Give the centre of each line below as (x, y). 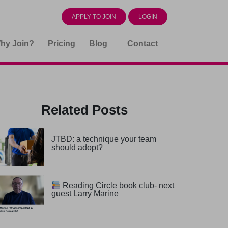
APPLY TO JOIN (94, 17)
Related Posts (84, 110)
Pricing (62, 43)
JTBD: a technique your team (104, 139)
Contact (142, 43)
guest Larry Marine (85, 194)
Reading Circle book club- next (118, 186)
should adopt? (77, 147)
